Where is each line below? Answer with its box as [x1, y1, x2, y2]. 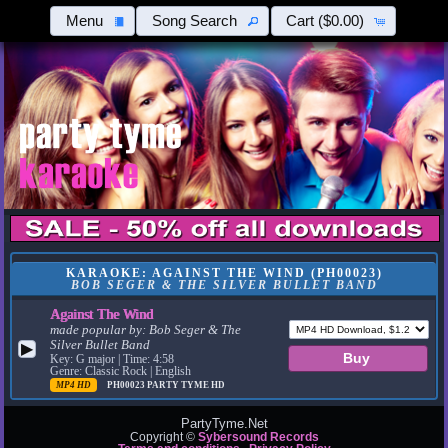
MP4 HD [56, 380, 92, 391]
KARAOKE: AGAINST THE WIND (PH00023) [65, 267, 383, 280]
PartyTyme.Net [180, 416, 268, 432]
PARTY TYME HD [147, 380, 226, 391]
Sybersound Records [197, 431, 319, 444]
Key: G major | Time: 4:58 [50, 353, 175, 366]
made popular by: [50, 323, 150, 338]
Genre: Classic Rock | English [50, 365, 192, 378]
